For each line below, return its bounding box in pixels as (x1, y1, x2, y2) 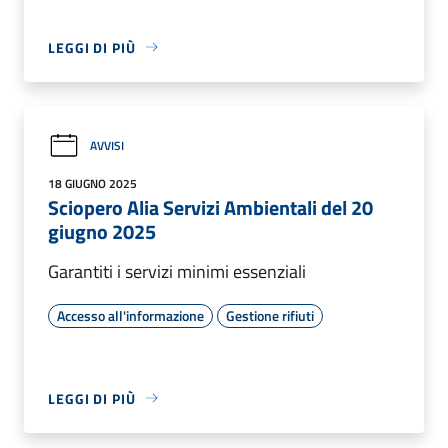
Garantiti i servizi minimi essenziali (48, 257, 306, 285)
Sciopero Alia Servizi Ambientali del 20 (48, 191, 373, 223)
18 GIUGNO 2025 (48, 173, 137, 193)
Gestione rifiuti (226, 304, 314, 326)
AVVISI (90, 136, 124, 156)
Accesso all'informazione (57, 304, 204, 326)
